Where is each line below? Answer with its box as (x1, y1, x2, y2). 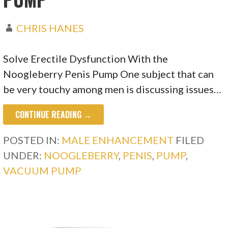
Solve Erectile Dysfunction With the (3, 52, 168, 65)
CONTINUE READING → (15, 108, 92, 121)
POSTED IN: (3, 134, 62, 147)
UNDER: (3, 149, 44, 162)
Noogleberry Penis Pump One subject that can (3, 68, 214, 80)
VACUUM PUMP (3, 164, 82, 177)
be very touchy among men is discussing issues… (3, 83, 222, 96)
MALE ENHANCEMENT (62, 134, 174, 147)
